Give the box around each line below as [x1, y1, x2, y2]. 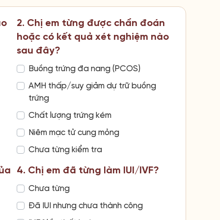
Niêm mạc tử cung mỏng [28, 128, 119, 137]
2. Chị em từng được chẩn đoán [16, 18, 165, 28]
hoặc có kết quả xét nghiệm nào [16, 31, 169, 42]
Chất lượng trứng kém [28, 110, 111, 120]
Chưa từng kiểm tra [28, 145, 102, 154]
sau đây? [16, 45, 60, 56]
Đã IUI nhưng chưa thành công [28, 201, 143, 210]
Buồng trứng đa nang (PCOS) [28, 64, 140, 73]
